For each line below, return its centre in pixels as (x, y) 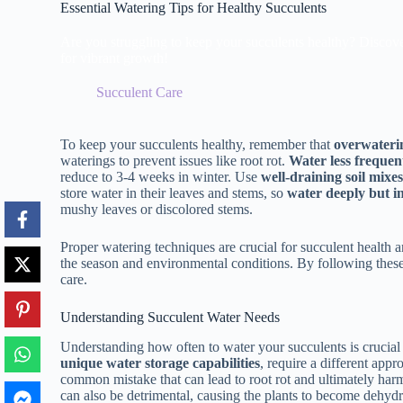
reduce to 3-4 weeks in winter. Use (161, 176)
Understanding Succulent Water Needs (170, 317)
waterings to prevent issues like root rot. (175, 160)
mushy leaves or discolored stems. (157, 209)
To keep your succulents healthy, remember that (197, 144)
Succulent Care (140, 92)
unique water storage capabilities (161, 363)
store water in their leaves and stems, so (174, 193)
